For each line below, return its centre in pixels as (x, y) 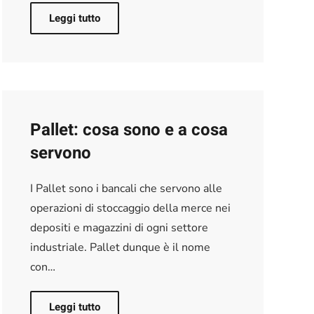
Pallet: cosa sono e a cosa (129, 130)
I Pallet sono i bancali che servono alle (126, 188)
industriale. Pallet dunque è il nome (120, 247)
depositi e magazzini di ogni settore (119, 227)
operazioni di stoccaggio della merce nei (130, 208)
